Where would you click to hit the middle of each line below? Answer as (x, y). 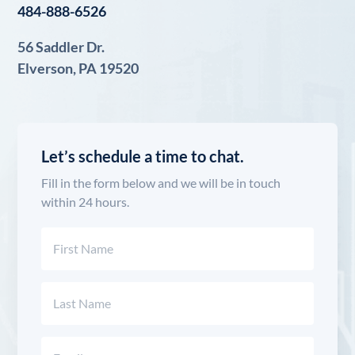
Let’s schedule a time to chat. (143, 156)
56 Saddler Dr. (61, 47)
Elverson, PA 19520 (78, 68)
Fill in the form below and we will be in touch (161, 183)
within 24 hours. (86, 202)
